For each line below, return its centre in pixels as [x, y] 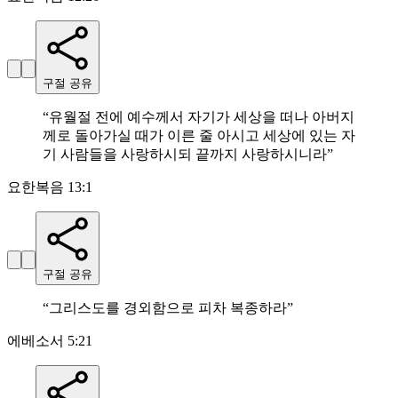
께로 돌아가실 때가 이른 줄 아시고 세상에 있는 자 [199, 136]
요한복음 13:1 [50, 187]
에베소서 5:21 [50, 341]
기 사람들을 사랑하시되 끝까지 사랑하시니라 [185, 155]
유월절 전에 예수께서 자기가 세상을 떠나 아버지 [202, 117]
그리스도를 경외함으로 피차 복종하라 [168, 308]
